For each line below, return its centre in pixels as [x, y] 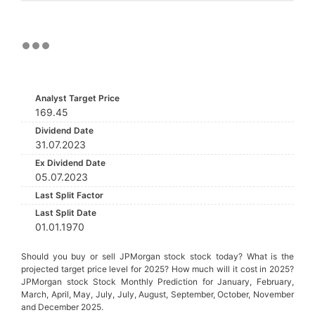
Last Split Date [66, 213]
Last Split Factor [69, 195]
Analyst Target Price [77, 98]
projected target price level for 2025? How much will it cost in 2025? [157, 269]
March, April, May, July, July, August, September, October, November [157, 294]
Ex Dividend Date [70, 163]
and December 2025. [62, 307]
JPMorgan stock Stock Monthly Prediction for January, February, [157, 282]
